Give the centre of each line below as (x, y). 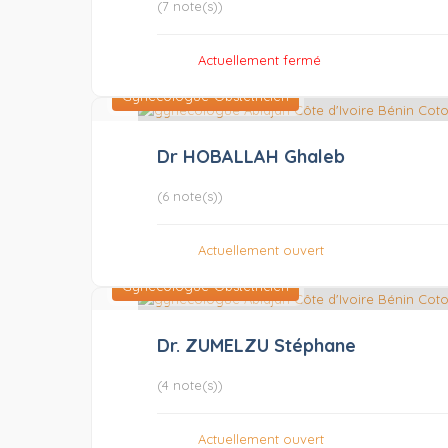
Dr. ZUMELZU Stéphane (256, 345)
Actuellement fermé (260, 60)
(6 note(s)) (189, 195)
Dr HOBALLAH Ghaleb (250, 156)
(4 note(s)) (189, 384)
